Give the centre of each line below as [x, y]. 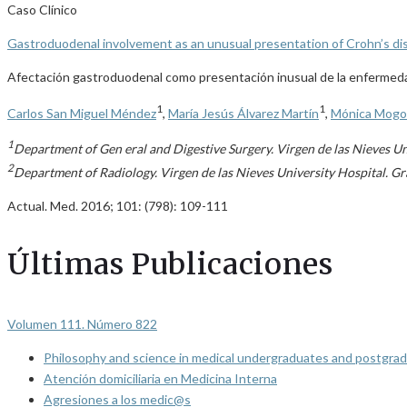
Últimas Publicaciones [170, 264]
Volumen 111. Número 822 [82, 323]
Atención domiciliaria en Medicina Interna [160, 378]
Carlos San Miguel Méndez [82, 113]
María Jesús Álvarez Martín [243, 113]
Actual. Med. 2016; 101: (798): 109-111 [118, 205]
